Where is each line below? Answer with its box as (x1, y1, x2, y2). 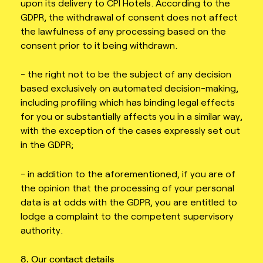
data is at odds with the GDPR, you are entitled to (21, 195, 237, 207)
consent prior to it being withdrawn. (21, 39, 177, 50)
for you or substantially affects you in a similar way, (21, 110, 242, 122)
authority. (21, 224, 63, 235)
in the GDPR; (21, 139, 73, 150)
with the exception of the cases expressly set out (21, 124, 240, 136)
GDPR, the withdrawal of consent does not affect (21, 11, 238, 22)
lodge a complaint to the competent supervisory (21, 210, 234, 221)
